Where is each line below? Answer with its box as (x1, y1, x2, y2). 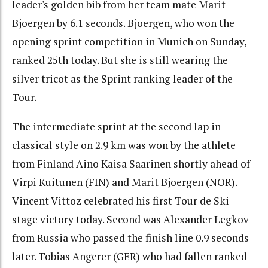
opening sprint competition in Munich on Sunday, (12, 35, 246, 49)
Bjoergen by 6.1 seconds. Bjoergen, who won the (12, 16, 234, 31)
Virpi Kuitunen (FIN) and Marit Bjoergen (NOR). (12, 175, 237, 189)
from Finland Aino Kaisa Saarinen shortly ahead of (12, 156, 250, 170)
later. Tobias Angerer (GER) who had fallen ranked (12, 249, 247, 263)
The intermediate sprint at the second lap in (12, 119, 221, 133)
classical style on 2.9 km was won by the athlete (12, 138, 236, 152)
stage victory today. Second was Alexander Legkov (12, 212, 249, 226)
